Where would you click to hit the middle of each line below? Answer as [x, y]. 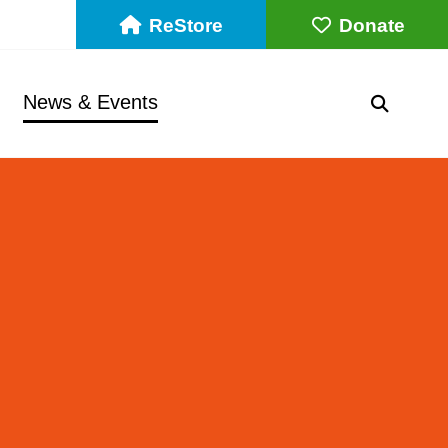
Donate [372, 25]
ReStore [186, 25]
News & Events [90, 101]
